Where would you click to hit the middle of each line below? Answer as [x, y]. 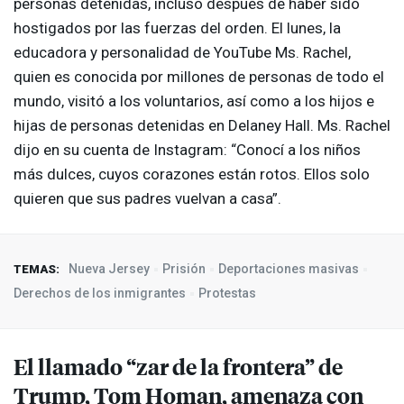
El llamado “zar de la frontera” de [178, 367]
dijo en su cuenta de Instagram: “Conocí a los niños [187, 150]
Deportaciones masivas [289, 269]
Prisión [184, 269]
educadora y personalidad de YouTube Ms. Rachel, [182, 53]
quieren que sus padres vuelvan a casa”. [147, 199]
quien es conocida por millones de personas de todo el [199, 77]
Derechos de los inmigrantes [100, 294]
